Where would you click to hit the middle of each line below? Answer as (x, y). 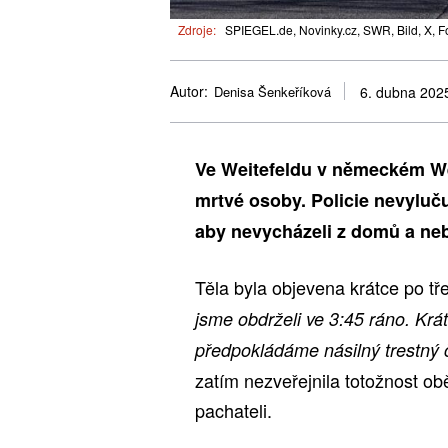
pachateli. (233, 409)
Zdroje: (197, 29)
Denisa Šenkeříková (272, 92)
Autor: (189, 91)
